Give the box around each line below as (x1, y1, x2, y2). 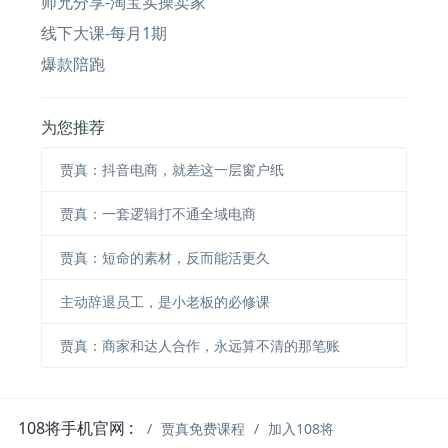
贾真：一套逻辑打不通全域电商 (59, 203, 256, 223)
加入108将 (268, 419, 335, 439)
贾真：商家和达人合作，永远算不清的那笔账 (59, 335, 340, 355)
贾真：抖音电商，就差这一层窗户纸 (59, 159, 284, 179)
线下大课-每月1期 (41, 22, 168, 45)
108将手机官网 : (18, 417, 134, 440)
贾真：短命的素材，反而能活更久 (59, 247, 270, 267)
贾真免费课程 (161, 419, 246, 439)
